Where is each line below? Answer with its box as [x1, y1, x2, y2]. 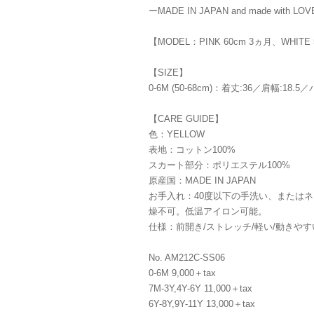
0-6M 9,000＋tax [149, 268, 216, 278]
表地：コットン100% [149, 144, 235, 155]
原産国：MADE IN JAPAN [149, 175, 256, 186]
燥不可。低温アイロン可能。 [149, 206, 267, 217]
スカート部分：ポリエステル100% [149, 160, 290, 170]
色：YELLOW [149, 129, 205, 139]
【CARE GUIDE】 [149, 114, 224, 124]
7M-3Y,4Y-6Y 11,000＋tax [149, 283, 252, 294]
